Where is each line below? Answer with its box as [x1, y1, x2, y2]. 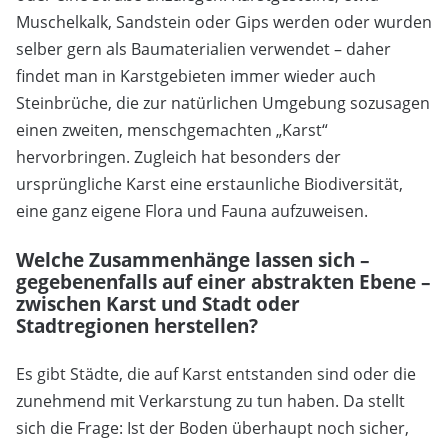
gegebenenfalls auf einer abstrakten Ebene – [16, 269, 431, 295]
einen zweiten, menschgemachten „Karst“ [16, 119, 328, 142]
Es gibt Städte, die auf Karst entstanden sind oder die [16, 363, 416, 386]
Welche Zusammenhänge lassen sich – [16, 247, 370, 273]
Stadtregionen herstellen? [16, 313, 258, 339]
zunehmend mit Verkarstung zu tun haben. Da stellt [16, 390, 405, 413]
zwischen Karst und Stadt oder [16, 291, 300, 317]
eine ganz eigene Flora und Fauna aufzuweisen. [16, 200, 368, 223]
